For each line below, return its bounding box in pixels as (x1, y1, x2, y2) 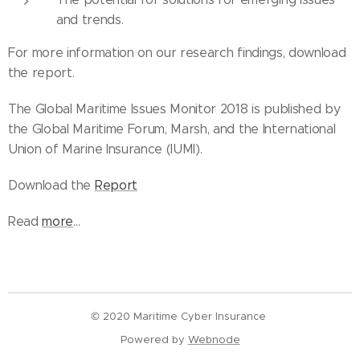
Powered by (120, 333, 188, 347)
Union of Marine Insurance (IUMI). (8, 141, 202, 157)
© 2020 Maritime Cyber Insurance (91, 309, 269, 324)
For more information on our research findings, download (8, 45, 346, 61)
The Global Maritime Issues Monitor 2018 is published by (8, 101, 341, 117)
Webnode (187, 333, 240, 347)
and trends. (56, 12, 124, 28)
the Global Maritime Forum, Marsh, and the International (8, 121, 336, 137)
